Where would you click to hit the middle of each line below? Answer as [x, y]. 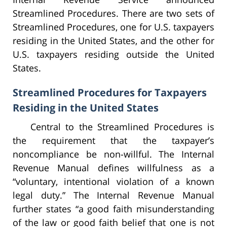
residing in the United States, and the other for [113, 41]
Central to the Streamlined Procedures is [122, 127]
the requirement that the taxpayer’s [113, 141]
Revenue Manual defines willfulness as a [113, 168]
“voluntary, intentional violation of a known [113, 182]
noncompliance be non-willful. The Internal [113, 154]
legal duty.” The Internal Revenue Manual [113, 195]
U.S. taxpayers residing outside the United [113, 54]
